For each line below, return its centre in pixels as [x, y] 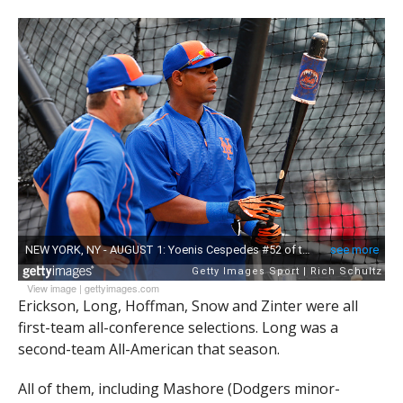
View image [51, 287]
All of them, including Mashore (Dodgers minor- [179, 388]
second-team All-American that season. [148, 349]
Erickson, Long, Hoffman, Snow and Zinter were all [188, 305]
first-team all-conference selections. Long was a [178, 327]
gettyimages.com [121, 287]
